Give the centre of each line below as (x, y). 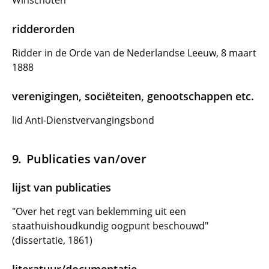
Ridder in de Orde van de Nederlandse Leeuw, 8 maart (134, 53)
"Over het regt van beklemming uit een (99, 211)
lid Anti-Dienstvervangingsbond (83, 120)
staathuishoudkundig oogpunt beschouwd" (110, 226)
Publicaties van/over (86, 159)
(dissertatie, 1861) (52, 240)
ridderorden (43, 29)
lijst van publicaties (62, 187)
